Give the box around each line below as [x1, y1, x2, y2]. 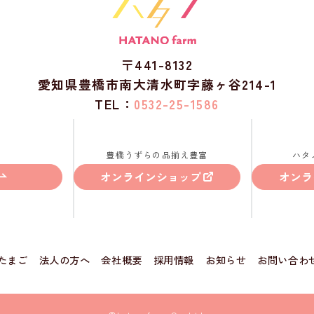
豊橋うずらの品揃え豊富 [106, 148, 208, 161]
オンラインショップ [100, 168, 201, 186]
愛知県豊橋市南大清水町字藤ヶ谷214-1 [37, 75, 277, 93]
